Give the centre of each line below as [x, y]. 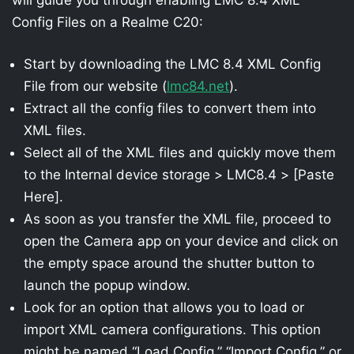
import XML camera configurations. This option [172, 330]
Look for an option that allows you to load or [164, 307]
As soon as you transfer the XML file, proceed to [177, 219]
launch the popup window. [107, 285]
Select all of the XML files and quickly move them [180, 153]
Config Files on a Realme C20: [107, 22]
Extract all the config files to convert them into [170, 108]
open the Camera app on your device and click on [181, 241]
